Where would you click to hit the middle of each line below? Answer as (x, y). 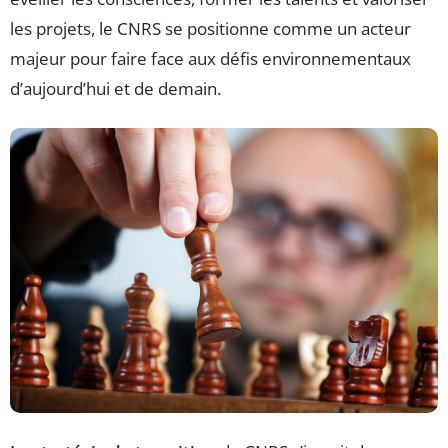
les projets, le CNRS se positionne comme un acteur (210, 29)
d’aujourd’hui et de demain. (115, 89)
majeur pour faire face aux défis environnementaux (210, 59)
